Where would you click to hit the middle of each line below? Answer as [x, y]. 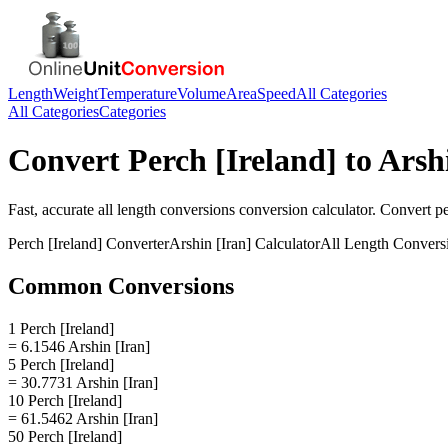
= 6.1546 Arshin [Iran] [79, 346]
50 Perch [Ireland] [65, 436]
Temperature [137, 93]
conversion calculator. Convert [335, 209]
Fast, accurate [53, 209]
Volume [201, 93]
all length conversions [166, 209]
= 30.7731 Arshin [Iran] [83, 382]
